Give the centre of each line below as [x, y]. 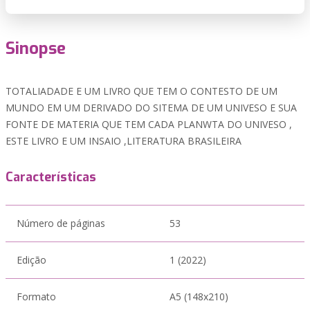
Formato [36, 297]
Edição [31, 260]
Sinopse [36, 48]
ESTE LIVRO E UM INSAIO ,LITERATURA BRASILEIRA [124, 141]
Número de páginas [61, 223]
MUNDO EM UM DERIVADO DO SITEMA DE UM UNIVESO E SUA [151, 108]
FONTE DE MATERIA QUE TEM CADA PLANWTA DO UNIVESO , [149, 124]
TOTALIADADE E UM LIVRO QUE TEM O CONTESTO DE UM [142, 91]
